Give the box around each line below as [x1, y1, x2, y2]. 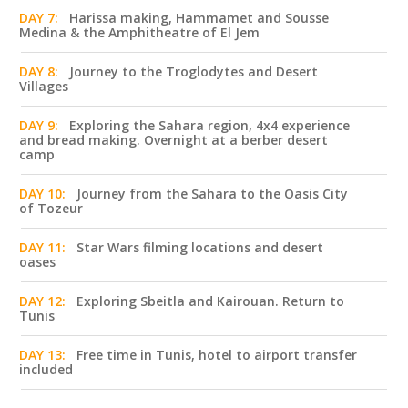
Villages [19, 77, 68, 95]
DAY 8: [19, 63, 58, 80]
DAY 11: [19, 239, 66, 256]
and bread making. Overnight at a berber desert [19, 131, 328, 148]
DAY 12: [19, 292, 66, 310]
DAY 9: [19, 117, 58, 134]
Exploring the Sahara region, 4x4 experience [69, 117, 350, 134]
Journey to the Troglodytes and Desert [69, 63, 318, 80]
